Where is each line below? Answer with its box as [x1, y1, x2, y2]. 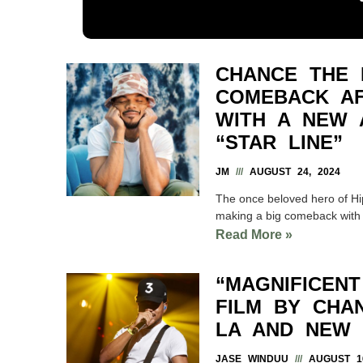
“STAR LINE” [216, 130, 343, 153]
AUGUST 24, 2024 [243, 165, 340, 177]
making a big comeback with [216, 208, 361, 222]
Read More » [216, 227, 293, 241]
